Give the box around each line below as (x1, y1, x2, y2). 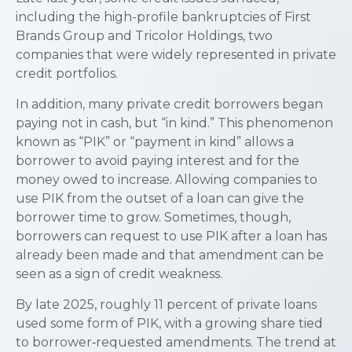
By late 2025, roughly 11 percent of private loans (16, 297, 317, 312)
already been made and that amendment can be (16, 247, 324, 262)
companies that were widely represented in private (16, 47, 336, 62)
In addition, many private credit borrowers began (16, 97, 323, 112)
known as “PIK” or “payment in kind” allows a (16, 134, 294, 149)
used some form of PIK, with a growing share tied (16, 316, 323, 331)
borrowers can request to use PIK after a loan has (16, 229, 327, 244)
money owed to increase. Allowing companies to (16, 172, 317, 187)
